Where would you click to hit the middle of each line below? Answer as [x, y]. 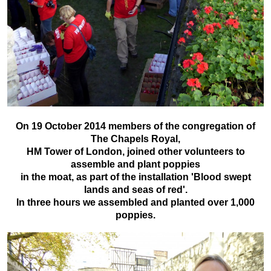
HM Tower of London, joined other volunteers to [135, 151]
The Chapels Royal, [135, 139]
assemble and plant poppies [135, 164]
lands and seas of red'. [135, 189]
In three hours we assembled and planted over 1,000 [135, 202]
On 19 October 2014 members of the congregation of [135, 126]
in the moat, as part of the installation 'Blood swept [135, 177]
